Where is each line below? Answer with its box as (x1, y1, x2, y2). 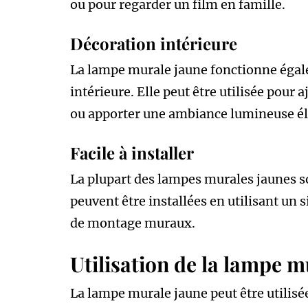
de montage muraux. (70, 214, 195, 231)
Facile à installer (70, 141, 194, 164)
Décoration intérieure (70, 32, 237, 54)
